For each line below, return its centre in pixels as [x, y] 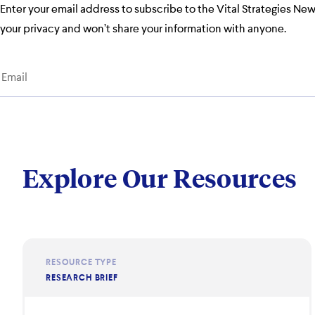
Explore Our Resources [160, 181]
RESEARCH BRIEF [82, 278]
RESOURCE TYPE [81, 263]
